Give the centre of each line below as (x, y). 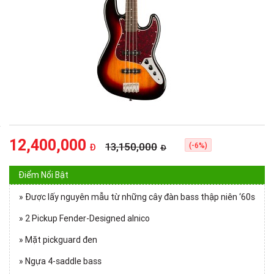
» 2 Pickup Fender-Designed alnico (84, 219)
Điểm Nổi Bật (43, 175)
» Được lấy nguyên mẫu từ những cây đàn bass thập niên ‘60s (137, 197)
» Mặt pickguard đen (58, 240)
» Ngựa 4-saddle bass (60, 261)
